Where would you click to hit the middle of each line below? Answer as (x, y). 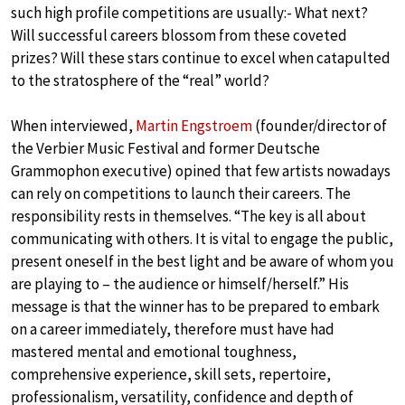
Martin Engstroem (194, 125)
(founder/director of (320, 125)
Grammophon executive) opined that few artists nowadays (201, 170)
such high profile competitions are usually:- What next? (189, 12)
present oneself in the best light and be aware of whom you (202, 261)
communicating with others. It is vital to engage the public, (202, 238)
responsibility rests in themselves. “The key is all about (188, 216)
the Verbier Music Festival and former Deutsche (165, 148)
